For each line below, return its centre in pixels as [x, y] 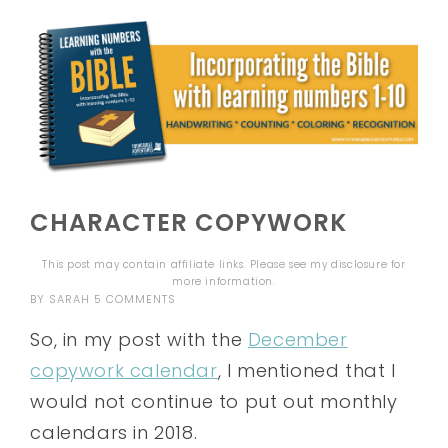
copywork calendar [124, 371]
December [297, 340]
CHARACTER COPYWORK [189, 223]
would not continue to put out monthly [214, 402]
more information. [224, 282]
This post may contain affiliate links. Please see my [187, 265]
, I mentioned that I [306, 371]
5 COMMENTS [135, 299]
